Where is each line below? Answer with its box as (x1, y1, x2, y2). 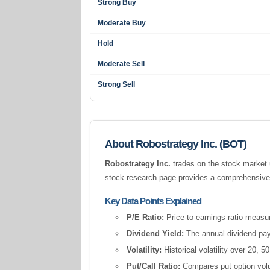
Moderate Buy (98, 19, 146, 27)
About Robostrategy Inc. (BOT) (105, 138, 247, 150)
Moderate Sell (98, 60, 145, 68)
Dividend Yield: (127, 229, 184, 238)
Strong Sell (98, 80, 136, 89)
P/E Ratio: (127, 213, 165, 222)
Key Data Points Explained (105, 196, 202, 206)
